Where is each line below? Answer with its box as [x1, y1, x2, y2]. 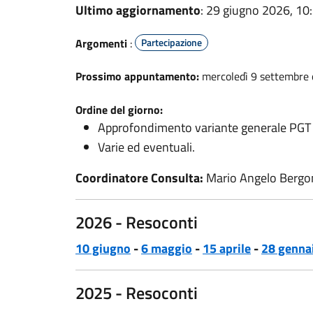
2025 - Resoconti [75, 280, 198, 305]
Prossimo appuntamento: [75, 68, 199, 85]
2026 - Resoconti [75, 210, 198, 235]
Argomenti [75, 35, 127, 52]
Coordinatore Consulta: [75, 168, 203, 187]
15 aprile [203, 239, 251, 258]
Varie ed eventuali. [98, 138, 195, 156]
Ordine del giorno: [75, 101, 163, 118]
